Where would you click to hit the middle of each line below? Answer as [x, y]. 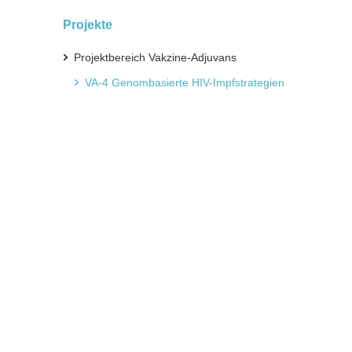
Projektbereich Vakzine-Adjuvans [155, 57]
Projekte [88, 25]
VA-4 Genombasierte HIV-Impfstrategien [185, 82]
